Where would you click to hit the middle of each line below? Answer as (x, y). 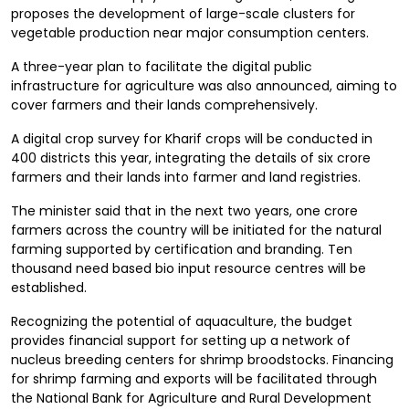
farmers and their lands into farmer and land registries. (186, 177)
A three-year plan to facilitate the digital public (162, 67)
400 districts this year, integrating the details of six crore (191, 158)
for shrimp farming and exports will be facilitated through (194, 379)
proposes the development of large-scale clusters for (183, 14)
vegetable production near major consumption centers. (190, 33)
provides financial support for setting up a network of (181, 341)
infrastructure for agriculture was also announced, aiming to (204, 86)
